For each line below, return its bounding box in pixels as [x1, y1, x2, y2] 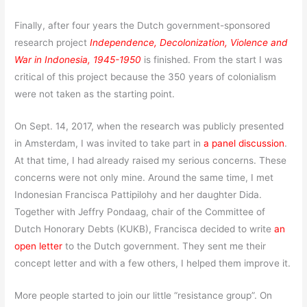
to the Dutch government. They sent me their [62, 240, 267, 251]
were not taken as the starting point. [14, 88, 175, 99]
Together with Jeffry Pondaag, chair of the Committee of [14, 206, 266, 217]
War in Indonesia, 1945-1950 [14, 53, 142, 65]
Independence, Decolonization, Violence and [90, 36, 288, 48]
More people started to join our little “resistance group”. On [14, 289, 273, 301]
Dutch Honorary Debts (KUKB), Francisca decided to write [14, 223, 275, 234]
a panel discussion [204, 137, 285, 149]
